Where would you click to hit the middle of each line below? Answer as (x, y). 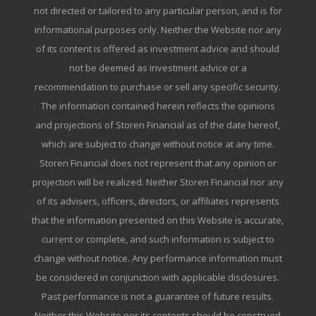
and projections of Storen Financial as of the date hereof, (158, 125)
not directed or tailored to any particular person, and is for (158, 11)
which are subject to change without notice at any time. (158, 144)
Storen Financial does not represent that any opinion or (158, 163)
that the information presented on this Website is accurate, (158, 220)
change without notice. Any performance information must (158, 259)
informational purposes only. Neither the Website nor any (158, 30)
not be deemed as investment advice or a (158, 68)
